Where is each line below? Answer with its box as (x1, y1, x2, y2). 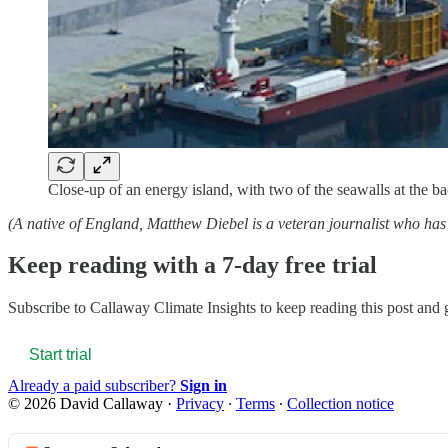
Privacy (176, 395, 224, 413)
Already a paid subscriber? (8, 377, 180, 395)
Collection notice (287, 395, 394, 413)
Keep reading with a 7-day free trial (8, 252, 377, 279)
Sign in (180, 377, 227, 395)
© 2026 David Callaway (8, 395, 163, 413)
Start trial (29, 346, 92, 364)
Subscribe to (8, 299, 90, 317)
